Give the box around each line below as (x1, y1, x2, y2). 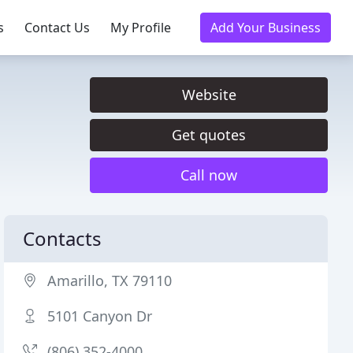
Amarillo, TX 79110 (47, 271, 173, 290)
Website (181, 85, 236, 104)
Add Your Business (210, 19, 321, 36)
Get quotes (172, 125, 246, 144)
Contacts (23, 225, 102, 251)
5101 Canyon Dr (47, 307, 153, 325)
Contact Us (24, 19, 90, 36)
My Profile (110, 19, 171, 36)
